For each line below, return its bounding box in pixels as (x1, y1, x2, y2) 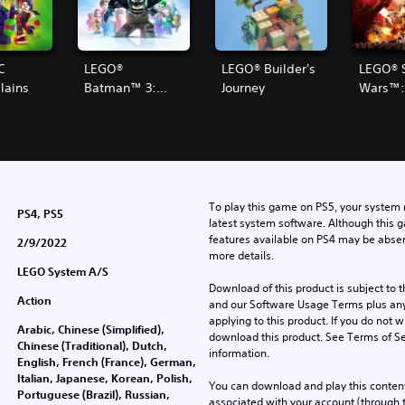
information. (208, 344, 269, 361)
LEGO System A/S (16, 263, 108, 278)
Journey (221, 79, 265, 96)
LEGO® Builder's (221, 60, 316, 77)
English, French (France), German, (16, 353, 196, 369)
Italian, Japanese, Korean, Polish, (16, 370, 193, 385)
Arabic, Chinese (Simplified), (16, 321, 165, 336)
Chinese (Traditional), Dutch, (16, 337, 167, 353)
